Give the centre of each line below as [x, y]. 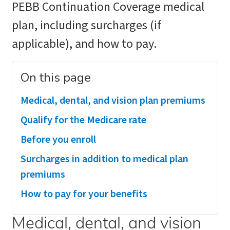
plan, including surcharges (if [87, 25]
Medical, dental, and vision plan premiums [113, 101]
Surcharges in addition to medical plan [104, 159]
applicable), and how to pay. [85, 44]
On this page [56, 78]
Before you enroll [58, 140]
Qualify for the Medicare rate [83, 120]
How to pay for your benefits [84, 194]
